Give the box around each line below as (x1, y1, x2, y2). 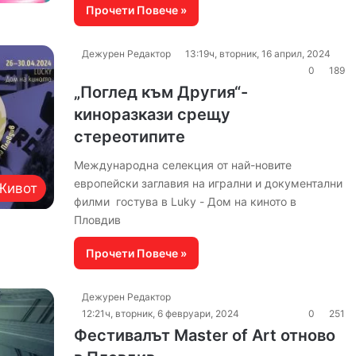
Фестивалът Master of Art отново (73, 326, 335, 345)
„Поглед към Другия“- (73, 83, 248, 102)
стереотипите (73, 127, 185, 146)
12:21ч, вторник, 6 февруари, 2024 (81, 308, 239, 319)
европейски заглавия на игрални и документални (73, 176, 342, 190)
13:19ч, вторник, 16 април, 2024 (184, 48, 331, 60)
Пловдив (73, 213, 121, 226)
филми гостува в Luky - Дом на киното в (73, 195, 296, 208)
